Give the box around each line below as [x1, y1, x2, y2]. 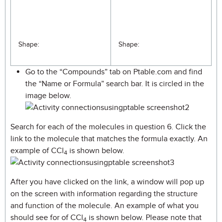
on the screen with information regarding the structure [10, 189, 198, 199]
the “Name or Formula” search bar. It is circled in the [25, 79, 204, 89]
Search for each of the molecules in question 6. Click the [10, 122, 206, 132]
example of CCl [10, 146, 64, 156]
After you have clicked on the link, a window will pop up [10, 177, 204, 187]
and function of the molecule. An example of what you [10, 201, 199, 211]
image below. [25, 91, 71, 101]
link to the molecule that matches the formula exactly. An [10, 134, 208, 144]
